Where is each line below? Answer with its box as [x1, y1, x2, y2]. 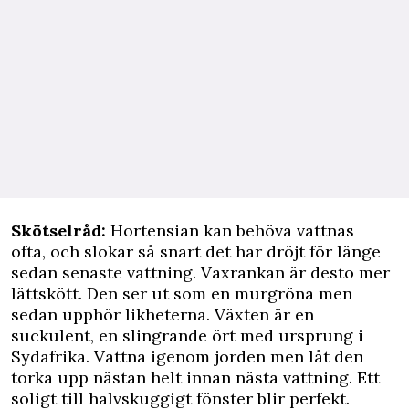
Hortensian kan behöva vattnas [106, 220, 364, 241]
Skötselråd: [11, 220, 106, 241]
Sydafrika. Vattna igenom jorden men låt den [11, 346, 363, 367]
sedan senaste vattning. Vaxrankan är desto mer [11, 262, 390, 283]
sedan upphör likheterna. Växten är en [11, 304, 314, 325]
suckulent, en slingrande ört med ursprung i [11, 325, 363, 346]
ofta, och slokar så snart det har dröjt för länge [11, 241, 381, 262]
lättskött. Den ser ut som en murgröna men [11, 283, 352, 304]
